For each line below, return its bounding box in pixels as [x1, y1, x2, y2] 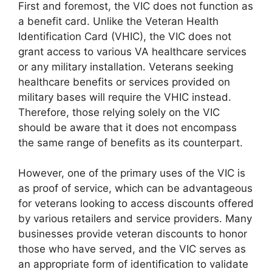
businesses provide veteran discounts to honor [18, 228, 247, 240]
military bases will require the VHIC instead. [18, 90, 231, 103]
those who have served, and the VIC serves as [18, 243, 246, 255]
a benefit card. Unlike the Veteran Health [18, 15, 219, 27]
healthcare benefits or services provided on [18, 75, 230, 88]
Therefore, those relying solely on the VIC [18, 106, 220, 118]
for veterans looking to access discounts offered [18, 197, 254, 209]
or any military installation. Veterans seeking [18, 60, 233, 73]
